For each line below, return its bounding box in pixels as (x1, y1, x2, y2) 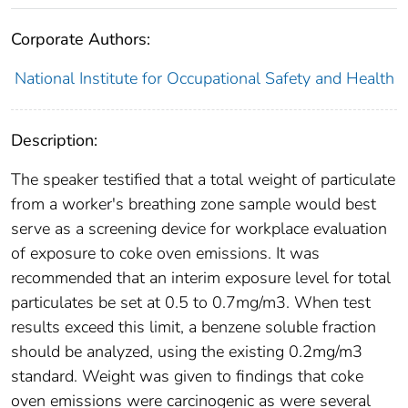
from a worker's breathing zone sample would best (11, 192, 376, 215)
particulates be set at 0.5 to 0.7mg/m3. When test (11, 291, 371, 313)
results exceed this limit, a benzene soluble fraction (11, 315, 376, 338)
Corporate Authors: (11, 27, 150, 50)
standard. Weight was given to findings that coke (11, 364, 363, 387)
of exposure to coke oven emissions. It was (11, 241, 320, 264)
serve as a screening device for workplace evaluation (11, 217, 387, 240)
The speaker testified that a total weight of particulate (11, 168, 395, 190)
